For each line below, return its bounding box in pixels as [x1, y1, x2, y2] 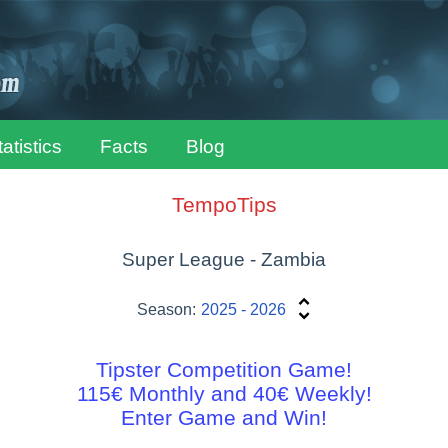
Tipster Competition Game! [96, 358, 352, 382]
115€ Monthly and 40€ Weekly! [76, 382, 372, 406]
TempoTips [171, 193, 277, 217]
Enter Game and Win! [121, 406, 327, 430]
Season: [137, 300, 197, 318]
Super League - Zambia [122, 249, 326, 271]
